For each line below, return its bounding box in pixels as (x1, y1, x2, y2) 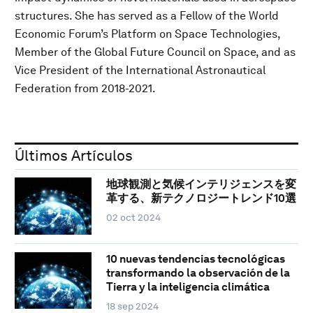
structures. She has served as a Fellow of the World (15, 8, 279, 22)
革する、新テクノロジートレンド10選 (105, 191, 296, 205)
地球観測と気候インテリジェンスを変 (105, 177, 296, 191)
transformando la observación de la (105, 265, 290, 279)
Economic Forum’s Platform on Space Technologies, (15, 27, 280, 41)
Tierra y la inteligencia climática (105, 279, 270, 293)
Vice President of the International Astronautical (15, 63, 265, 77)
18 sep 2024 (105, 300, 159, 312)
